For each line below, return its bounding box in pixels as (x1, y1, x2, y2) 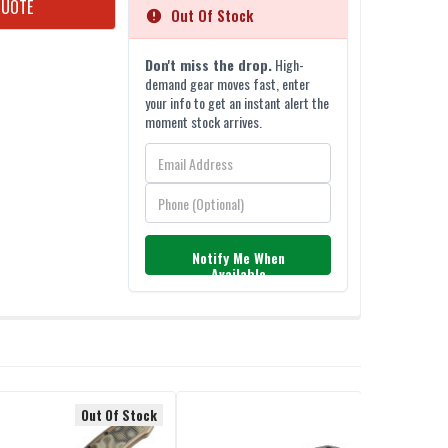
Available (210, 263, 266, 285)
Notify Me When (191, 247, 285, 269)
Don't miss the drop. (145, 54, 273, 76)
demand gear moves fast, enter (145, 73, 311, 95)
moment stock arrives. (145, 111, 263, 133)
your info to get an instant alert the (145, 92, 330, 114)
